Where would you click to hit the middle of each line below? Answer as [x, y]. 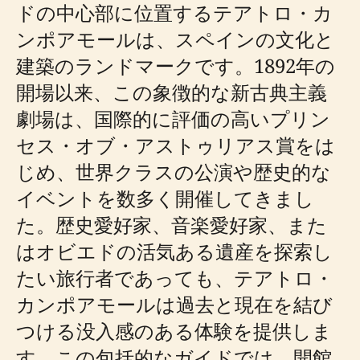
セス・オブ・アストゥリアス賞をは [176, 145]
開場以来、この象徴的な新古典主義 [172, 92]
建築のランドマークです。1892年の [176, 65]
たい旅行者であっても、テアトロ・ [175, 278]
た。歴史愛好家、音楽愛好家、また [172, 225]
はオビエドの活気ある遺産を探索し [174, 251]
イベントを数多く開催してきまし [165, 198]
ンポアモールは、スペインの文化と [175, 39]
